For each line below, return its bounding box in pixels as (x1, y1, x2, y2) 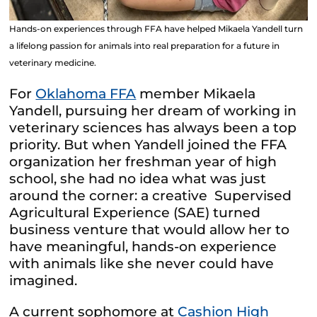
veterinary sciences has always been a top (9, 119, 297, 136)
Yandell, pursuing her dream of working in (9, 102, 297, 119)
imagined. (9, 272, 81, 289)
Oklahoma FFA (35, 85, 137, 102)
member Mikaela (136, 85, 256, 102)
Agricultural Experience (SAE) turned (9, 204, 261, 221)
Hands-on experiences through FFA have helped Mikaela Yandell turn (9, 23, 304, 34)
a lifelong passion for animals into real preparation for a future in (9, 40, 280, 51)
